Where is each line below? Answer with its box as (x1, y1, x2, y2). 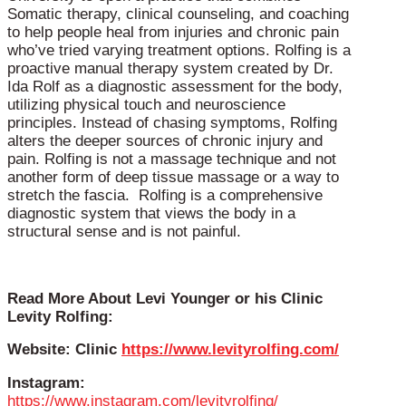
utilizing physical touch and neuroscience (7, 96, 285, 114)
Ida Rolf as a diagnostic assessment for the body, (7, 78, 343, 96)
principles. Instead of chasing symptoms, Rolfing (7, 114, 337, 132)
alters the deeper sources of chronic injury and (7, 132, 323, 150)
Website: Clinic (7, 341, 121, 359)
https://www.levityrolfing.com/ (121, 341, 339, 359)
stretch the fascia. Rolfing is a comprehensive (7, 187, 323, 205)
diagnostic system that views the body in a (7, 205, 295, 223)
